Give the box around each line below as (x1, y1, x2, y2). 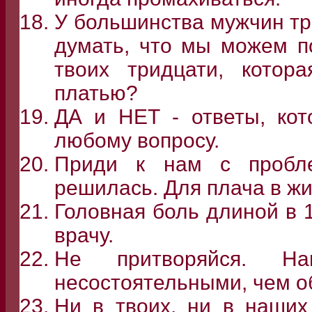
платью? (54, 81, 138, 105)
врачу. (54, 224, 114, 247)
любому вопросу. (54, 129, 219, 153)
